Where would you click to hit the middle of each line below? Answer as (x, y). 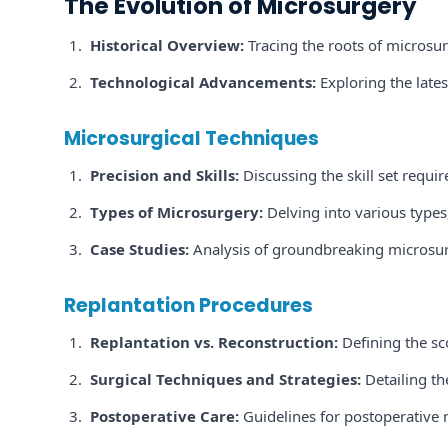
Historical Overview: (167, 44)
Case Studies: (139, 248)
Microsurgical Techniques (191, 138)
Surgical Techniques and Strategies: (225, 378)
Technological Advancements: (203, 81)
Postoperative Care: (164, 415)
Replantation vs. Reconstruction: (214, 341)
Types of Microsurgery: (176, 211)
